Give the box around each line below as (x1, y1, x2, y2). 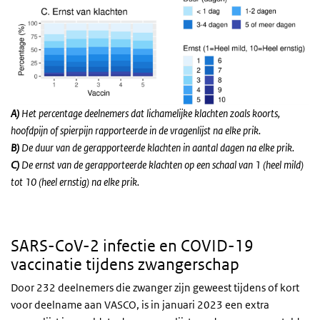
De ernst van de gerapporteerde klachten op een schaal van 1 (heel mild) (21, 158, 304, 172)
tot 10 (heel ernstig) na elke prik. (11, 175, 139, 189)
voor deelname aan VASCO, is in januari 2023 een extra (11, 298, 269, 312)
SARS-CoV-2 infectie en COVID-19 (11, 236, 254, 256)
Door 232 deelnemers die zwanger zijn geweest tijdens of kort (11, 281, 299, 295)
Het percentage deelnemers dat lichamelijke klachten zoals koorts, (19, 106, 280, 121)
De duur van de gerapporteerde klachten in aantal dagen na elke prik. (19, 141, 294, 155)
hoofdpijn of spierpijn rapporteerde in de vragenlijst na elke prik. (11, 124, 263, 138)
